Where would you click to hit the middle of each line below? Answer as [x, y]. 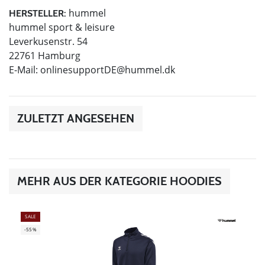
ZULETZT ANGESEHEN [76, 118]
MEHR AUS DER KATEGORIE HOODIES [119, 181]
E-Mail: [25, 70]
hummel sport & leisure [62, 27]
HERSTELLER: [38, 13]
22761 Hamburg [45, 55]
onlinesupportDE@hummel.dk [108, 70]
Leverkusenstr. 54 [48, 41]
